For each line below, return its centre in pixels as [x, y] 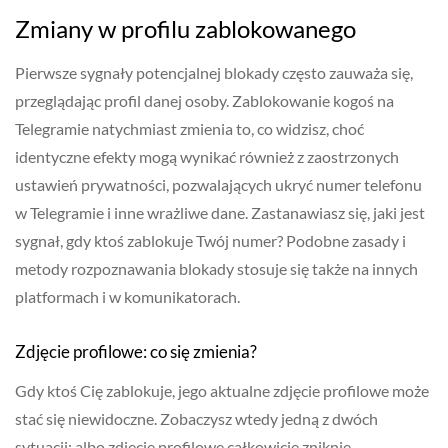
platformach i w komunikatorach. [127, 297]
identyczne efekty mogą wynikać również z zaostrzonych [207, 157]
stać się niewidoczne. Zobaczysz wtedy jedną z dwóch [196, 419]
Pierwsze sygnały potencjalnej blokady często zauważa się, [214, 73]
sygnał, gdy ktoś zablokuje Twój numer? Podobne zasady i [210, 241]
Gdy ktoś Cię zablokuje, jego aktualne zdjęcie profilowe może [222, 391]
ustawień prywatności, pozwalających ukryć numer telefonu [218, 185]
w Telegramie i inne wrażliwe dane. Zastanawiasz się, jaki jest [220, 213]
